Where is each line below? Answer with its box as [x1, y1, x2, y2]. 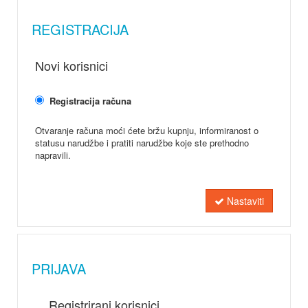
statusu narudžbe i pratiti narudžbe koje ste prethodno [35, 135, 249, 149]
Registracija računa [47, 93, 137, 107]
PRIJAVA [32, 258, 86, 278]
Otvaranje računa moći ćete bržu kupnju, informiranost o [35, 123, 258, 137]
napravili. [35, 148, 71, 162]
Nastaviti [227, 193, 264, 208]
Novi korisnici [35, 56, 108, 74]
